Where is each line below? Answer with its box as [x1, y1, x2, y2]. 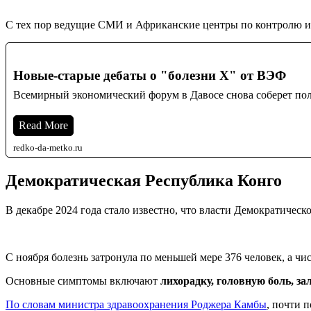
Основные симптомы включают [6, 274, 160, 287]
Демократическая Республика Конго [6, 171, 286, 190]
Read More [19, 119, 68, 131]
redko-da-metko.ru [13, 142, 83, 153]
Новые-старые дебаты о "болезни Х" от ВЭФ [13, 67, 286, 83]
